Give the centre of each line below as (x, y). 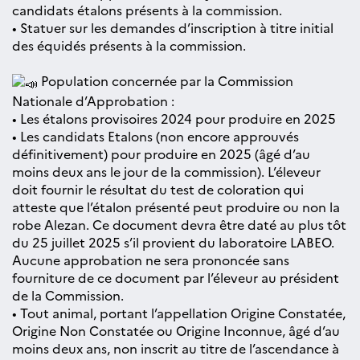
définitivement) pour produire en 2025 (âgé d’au (161, 153)
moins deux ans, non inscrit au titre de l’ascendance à (176, 348)
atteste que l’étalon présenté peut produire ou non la (176, 206)
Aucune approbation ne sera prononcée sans (151, 259)
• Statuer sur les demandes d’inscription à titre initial (173, 27)
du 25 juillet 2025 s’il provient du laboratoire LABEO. (173, 241)
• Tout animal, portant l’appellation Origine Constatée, (179, 312)
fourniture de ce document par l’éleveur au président (176, 277)
